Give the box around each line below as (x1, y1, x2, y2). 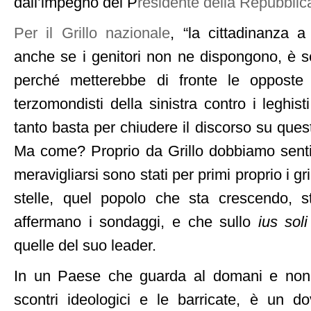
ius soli (258, 214, 308, 230)
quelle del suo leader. (14, 237, 156, 254)
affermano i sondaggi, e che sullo (14, 214, 258, 230)
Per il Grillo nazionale (14, 25, 171, 42)
